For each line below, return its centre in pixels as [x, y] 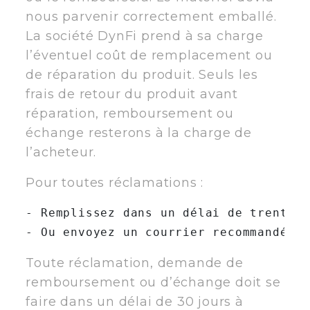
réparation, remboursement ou [130, 113]
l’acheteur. [61, 152]
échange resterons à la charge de [139, 133]
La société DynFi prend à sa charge [145, 36]
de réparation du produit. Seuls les [142, 74]
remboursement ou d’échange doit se [153, 282]
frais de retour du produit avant [132, 94]
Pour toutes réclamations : [115, 182]
